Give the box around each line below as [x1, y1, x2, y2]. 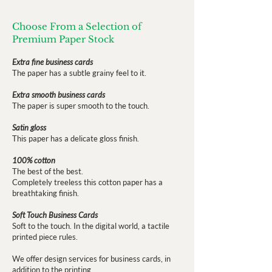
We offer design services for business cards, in [12, 254, 171, 263]
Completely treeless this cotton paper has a [12, 177, 163, 187]
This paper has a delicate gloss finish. [12, 134, 141, 143]
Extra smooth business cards [12, 90, 107, 100]
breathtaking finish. [12, 188, 81, 198]
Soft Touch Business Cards [12, 210, 98, 220]
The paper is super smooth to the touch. [12, 101, 149, 110]
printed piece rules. [12, 232, 78, 242]
